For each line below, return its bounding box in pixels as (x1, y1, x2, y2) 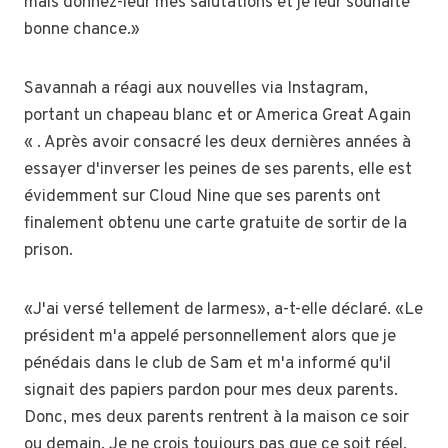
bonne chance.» (24, 18, 140, 41)
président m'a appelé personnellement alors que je (24, 325, 396, 348)
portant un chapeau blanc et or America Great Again (24, 104, 411, 127)
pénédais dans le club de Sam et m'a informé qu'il (24, 352, 391, 375)
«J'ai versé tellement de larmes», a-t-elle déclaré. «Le (24, 298, 423, 321)
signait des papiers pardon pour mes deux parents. (24, 379, 398, 402)
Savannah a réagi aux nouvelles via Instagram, (24, 77, 368, 100)
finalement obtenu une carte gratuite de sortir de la (24, 212, 407, 235)
